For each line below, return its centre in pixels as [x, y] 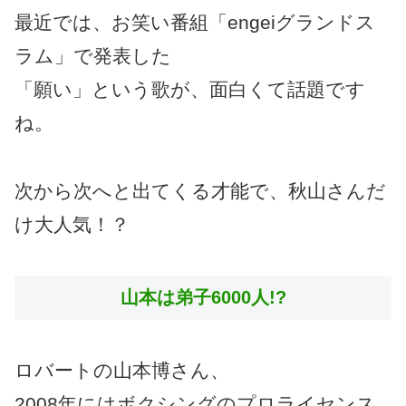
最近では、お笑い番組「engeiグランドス [195, 23]
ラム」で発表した [93, 56]
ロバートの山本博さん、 [122, 371]
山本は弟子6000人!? [203, 297]
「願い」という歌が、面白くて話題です [190, 90]
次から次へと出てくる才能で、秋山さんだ [200, 190]
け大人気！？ [72, 224]
